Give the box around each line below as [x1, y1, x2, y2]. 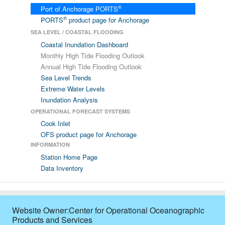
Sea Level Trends [40, 73, 91, 82]
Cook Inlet [40, 119, 70, 128]
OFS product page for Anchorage [40, 130, 137, 139]
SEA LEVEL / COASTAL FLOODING [30, 28, 124, 36]
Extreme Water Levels [40, 84, 105, 93]
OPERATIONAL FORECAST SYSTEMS [30, 107, 130, 115]
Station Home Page [40, 152, 97, 162]
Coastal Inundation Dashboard [40, 40, 128, 49]
